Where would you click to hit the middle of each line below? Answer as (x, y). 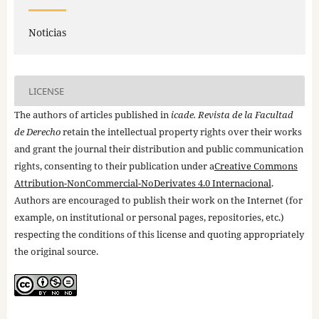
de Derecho (37, 132)
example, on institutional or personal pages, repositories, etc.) (149, 218)
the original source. (56, 252)
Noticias (47, 33)
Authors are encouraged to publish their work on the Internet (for (158, 200)
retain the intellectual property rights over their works (181, 132)
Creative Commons (256, 166)
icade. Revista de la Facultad (232, 115)
